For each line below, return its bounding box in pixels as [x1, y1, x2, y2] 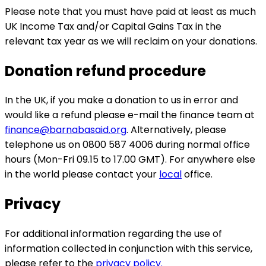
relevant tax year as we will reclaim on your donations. [5, 34, 257, 48]
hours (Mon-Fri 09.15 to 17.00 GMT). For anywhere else [5, 153, 255, 167]
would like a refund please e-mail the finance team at [5, 108, 255, 122]
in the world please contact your [5, 167, 159, 182]
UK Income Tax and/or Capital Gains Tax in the [5, 19, 221, 33]
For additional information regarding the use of [5, 227, 222, 241]
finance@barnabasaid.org [5, 123, 126, 137]
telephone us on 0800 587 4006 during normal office [5, 138, 250, 152]
